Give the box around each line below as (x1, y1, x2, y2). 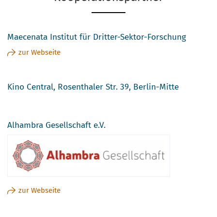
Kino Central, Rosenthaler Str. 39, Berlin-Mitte (7, 81, 179, 92)
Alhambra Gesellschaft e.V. (7, 120, 106, 130)
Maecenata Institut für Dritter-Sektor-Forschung (7, 31, 186, 42)
